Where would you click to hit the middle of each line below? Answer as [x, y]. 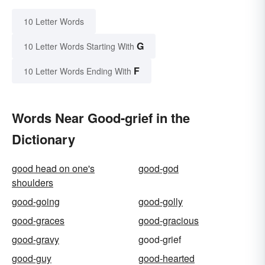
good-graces [38, 221]
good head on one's [53, 169]
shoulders [33, 183]
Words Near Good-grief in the [101, 118]
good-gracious [169, 221]
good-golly [161, 202]
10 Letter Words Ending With [77, 71]
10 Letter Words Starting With [79, 46]
